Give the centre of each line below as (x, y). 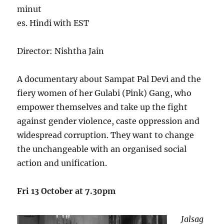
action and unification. (62, 163)
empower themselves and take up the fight (102, 107)
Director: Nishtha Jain (61, 51)
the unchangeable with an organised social (102, 149)
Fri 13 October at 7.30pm (66, 191)
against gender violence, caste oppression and (108, 121)
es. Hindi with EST (53, 23)
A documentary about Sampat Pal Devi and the (109, 79)
